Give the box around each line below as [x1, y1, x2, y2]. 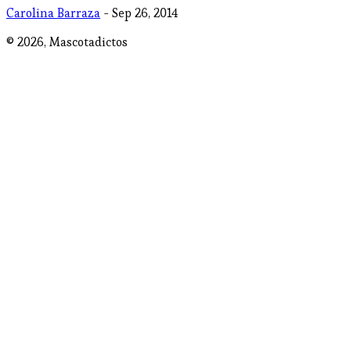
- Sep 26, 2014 [103, 5, 178, 22]
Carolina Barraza [6, 5, 100, 22]
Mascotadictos [49, 34, 128, 51]
